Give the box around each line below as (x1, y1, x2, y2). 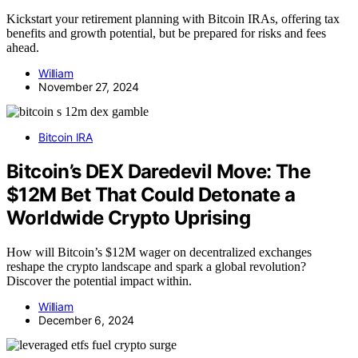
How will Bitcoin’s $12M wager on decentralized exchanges (6, 245, 312, 259)
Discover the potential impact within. (6, 273, 192, 288)
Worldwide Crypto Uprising (6, 205, 250, 229)
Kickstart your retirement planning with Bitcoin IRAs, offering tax (6, 12, 340, 26)
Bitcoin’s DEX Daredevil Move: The (6, 159, 311, 183)
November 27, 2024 (38, 80, 140, 94)
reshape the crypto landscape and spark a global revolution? (6, 259, 306, 273)
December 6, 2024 (38, 312, 135, 327)
